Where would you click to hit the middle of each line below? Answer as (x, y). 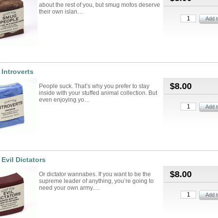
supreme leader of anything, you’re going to (96, 181)
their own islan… (61, 12)
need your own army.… (69, 188)
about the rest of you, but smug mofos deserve (100, 5)
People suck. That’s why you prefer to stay (94, 86)
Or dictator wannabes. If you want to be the (95, 174)
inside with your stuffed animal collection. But (98, 93)
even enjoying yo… (64, 100)
